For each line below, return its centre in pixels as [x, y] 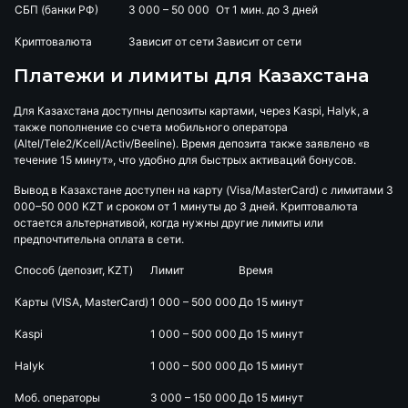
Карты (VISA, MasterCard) [82, 301]
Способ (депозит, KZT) [74, 270]
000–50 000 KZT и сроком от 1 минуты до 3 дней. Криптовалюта [186, 206]
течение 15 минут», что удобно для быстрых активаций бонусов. [185, 159]
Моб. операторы [57, 397]
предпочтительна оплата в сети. [99, 239]
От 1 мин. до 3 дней [267, 9]
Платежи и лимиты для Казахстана [191, 75]
